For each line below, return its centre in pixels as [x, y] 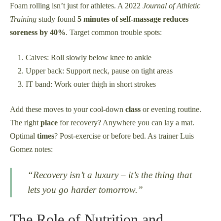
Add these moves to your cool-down [68, 109]
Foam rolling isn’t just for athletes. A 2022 [76, 5]
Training [23, 19]
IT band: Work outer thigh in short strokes [91, 84]
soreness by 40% [38, 32]
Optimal [23, 136]
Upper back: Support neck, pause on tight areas [99, 71]
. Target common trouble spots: [114, 32]
